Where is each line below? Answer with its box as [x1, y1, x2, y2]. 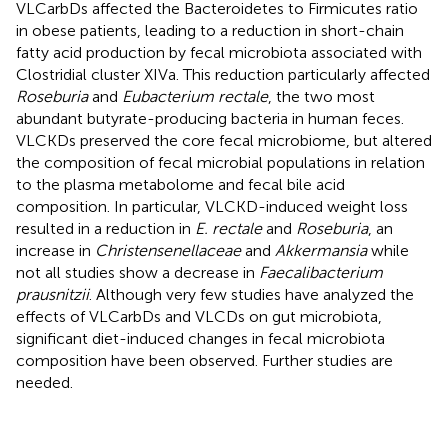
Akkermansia [275, 240, 367, 260]
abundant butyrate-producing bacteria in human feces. [16, 108, 404, 128]
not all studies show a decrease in [16, 262, 259, 282]
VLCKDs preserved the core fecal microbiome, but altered [16, 130, 432, 150]
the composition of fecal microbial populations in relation [16, 152, 425, 172]
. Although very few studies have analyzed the [89, 284, 414, 304]
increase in [16, 240, 95, 260]
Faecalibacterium [259, 262, 383, 282]
